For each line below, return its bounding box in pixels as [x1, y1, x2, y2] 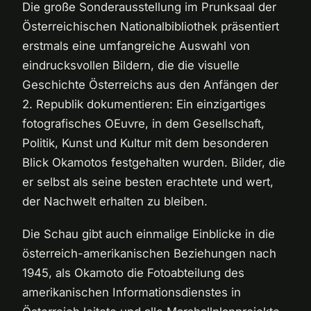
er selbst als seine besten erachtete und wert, [22, 175, 274, 190]
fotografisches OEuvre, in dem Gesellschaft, [22, 117, 264, 131]
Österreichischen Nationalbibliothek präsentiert [22, 19, 279, 34]
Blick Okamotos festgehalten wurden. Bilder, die [22, 155, 285, 170]
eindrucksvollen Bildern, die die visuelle [22, 58, 239, 73]
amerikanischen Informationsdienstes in [22, 285, 241, 300]
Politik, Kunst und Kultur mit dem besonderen [22, 136, 269, 151]
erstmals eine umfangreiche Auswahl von [22, 39, 250, 53]
